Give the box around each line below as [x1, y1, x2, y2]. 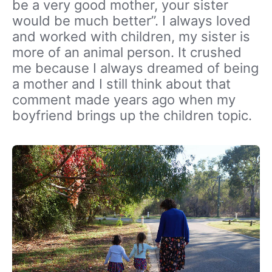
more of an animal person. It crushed [12, 44, 242, 60]
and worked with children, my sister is [12, 28, 250, 44]
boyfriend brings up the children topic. [12, 107, 252, 123]
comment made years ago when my [12, 91, 236, 107]
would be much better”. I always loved [12, 12, 251, 29]
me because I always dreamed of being [12, 59, 259, 76]
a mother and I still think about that [12, 75, 231, 92]
